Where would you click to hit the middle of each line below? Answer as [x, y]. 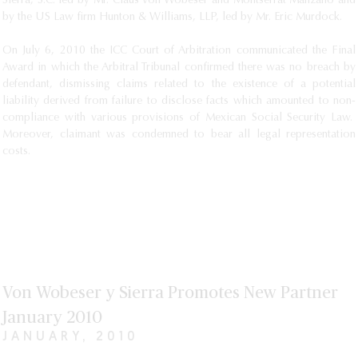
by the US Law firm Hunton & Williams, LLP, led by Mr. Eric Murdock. [172, 18]
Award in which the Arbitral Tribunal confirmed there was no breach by [179, 68]
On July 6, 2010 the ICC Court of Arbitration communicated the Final [179, 51]
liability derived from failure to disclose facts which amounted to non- [179, 101]
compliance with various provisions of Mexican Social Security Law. [179, 118]
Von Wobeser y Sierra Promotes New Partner [170, 293]
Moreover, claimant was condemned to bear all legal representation [179, 135]
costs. [16, 152]
